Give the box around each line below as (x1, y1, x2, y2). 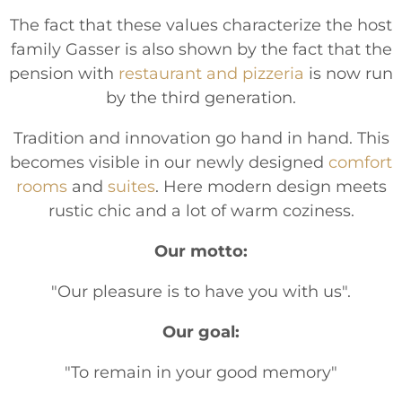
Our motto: (154, 241, 248, 261)
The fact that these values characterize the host (10, 15, 392, 35)
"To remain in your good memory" (65, 363, 337, 382)
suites (107, 177, 155, 197)
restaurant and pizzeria (118, 64, 304, 83)
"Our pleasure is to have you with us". (51, 282, 351, 301)
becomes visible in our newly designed (10, 153, 328, 172)
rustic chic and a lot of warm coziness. (48, 201, 354, 221)
